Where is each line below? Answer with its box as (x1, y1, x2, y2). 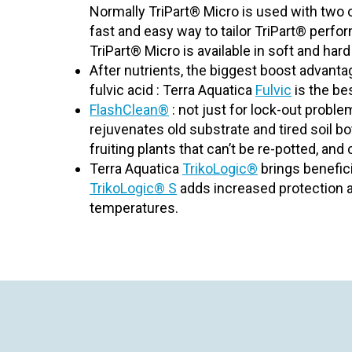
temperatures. (90, 200, 178, 216)
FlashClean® (90, 101, 169, 118)
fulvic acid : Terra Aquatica (90, 82, 255, 98)
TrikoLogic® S (90, 180, 177, 196)
